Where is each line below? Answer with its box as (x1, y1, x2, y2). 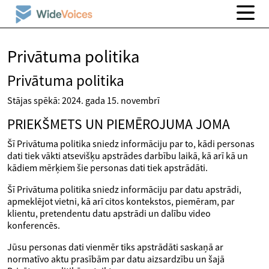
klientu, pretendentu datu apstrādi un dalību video (7, 207, 211, 219)
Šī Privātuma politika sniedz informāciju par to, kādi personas (7, 138, 255, 150)
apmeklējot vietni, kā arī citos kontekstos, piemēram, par (7, 195, 235, 207)
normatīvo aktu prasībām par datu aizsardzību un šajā (7, 253, 225, 265)
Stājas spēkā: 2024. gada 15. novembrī (7, 94, 160, 106)
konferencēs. (7, 219, 60, 231)
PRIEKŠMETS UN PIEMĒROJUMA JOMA (7, 115, 230, 133)
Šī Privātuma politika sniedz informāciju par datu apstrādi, (7, 183, 241, 195)
